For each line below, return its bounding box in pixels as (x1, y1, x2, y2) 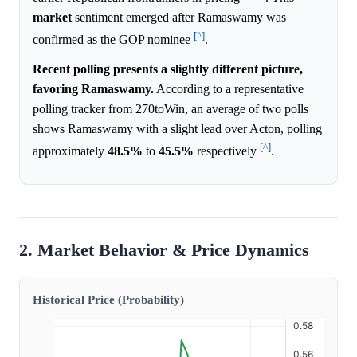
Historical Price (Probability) (33, 292, 184, 306)
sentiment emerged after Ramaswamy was (72, 10, 286, 25)
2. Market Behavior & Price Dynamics (19, 240, 309, 260)
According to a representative (154, 82, 304, 96)
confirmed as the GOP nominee (33, 33, 194, 47)
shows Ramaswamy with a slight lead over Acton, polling (33, 122, 322, 136)
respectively (194, 144, 260, 159)
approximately (33, 144, 108, 159)
